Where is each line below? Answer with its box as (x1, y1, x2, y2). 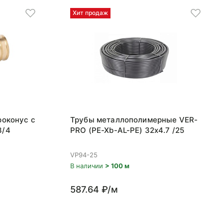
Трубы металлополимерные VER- (70, 115, 198, 124)
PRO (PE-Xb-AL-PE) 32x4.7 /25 (70, 125, 185, 135)
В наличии (70, 162, 105, 170)
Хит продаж (73, 9, 108, 16)
